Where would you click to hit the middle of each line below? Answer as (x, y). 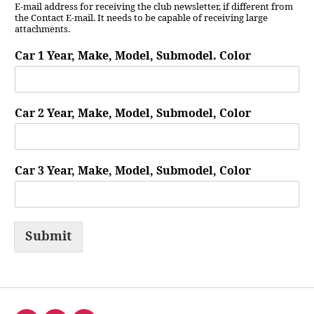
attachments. (42, 29)
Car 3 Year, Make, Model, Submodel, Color (133, 171)
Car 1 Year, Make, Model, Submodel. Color (133, 56)
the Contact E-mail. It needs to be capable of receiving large (141, 18)
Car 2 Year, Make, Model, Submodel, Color (133, 113)
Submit (48, 236)
